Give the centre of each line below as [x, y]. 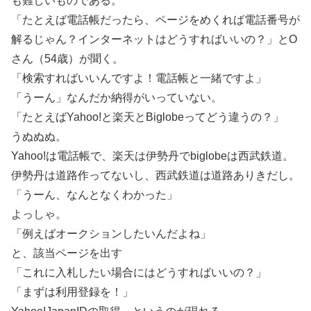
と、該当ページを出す [67, 253]
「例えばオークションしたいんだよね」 [111, 234]
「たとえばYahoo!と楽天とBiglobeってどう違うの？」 [148, 117]
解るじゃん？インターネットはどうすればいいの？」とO [154, 40]
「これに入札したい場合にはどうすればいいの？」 [139, 273]
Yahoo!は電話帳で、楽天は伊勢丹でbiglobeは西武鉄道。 [152, 156]
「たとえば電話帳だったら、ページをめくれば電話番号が [155, 20]
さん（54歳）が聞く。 [67, 59]
